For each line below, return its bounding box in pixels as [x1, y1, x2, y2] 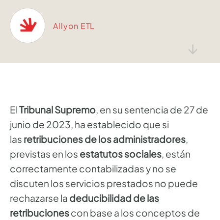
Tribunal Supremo [19, 104, 96, 116]
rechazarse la [10, 192, 69, 204]
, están [162, 148, 191, 160]
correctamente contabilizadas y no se [10, 163, 176, 175]
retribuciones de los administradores [24, 133, 186, 145]
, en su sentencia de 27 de [96, 104, 208, 116]
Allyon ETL [53, 20, 95, 31]
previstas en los [10, 148, 80, 160]
